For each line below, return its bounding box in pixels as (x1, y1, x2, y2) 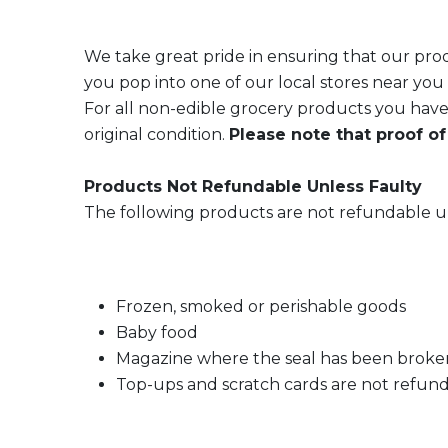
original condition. (84, 125, 229, 144)
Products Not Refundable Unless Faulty (84, 177, 422, 196)
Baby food (116, 323, 198, 342)
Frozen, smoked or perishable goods (116, 297, 406, 316)
